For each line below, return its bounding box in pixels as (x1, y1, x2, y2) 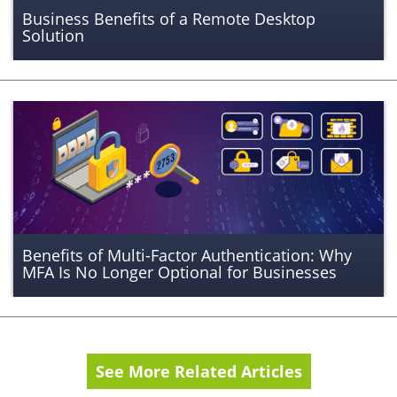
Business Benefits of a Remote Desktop (22, 7, 315, 29)
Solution (22, 24, 84, 46)
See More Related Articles (95, 361, 302, 383)
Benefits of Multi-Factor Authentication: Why (22, 244, 352, 266)
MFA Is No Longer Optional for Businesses (22, 261, 337, 283)
